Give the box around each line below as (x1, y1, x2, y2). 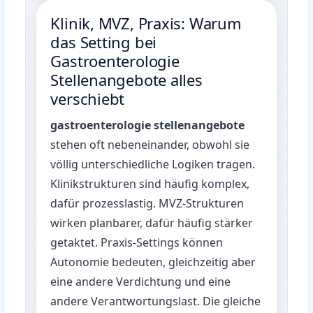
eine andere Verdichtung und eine (50, 273, 231, 289)
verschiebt (50, 87, 125, 109)
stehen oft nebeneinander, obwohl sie (50, 136, 250, 152)
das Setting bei (50, 31, 157, 52)
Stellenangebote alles (50, 68, 203, 90)
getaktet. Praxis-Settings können (50, 234, 224, 250)
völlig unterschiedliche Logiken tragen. (50, 156, 256, 172)
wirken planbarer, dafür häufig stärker (50, 214, 254, 231)
